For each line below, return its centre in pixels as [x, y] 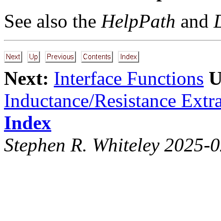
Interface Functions [129, 78]
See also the [53, 21]
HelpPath [138, 21]
